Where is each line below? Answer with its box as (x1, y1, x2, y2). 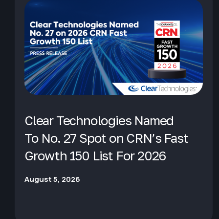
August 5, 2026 (24, 174, 80, 184)
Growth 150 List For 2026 (24, 148, 166, 163)
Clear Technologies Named (24, 112, 174, 128)
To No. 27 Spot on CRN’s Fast (24, 130, 188, 146)
